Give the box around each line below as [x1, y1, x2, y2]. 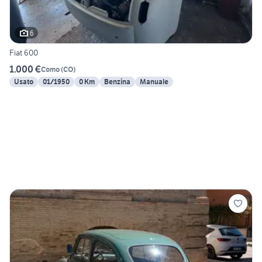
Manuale [140, 77, 168, 87]
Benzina [104, 77, 130, 87]
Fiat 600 [9, 47, 38, 58]
